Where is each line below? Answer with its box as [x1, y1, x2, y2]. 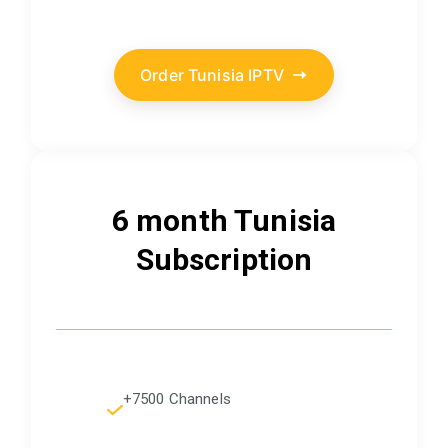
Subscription [135, 241, 313, 277]
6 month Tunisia [111, 202, 337, 238]
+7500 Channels [122, 389, 231, 408]
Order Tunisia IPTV [140, 64, 284, 85]
